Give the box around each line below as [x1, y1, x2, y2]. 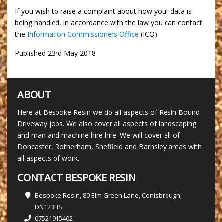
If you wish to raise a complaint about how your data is [15, 6, 192, 16]
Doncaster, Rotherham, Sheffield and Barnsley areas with [17, 142, 202, 152]
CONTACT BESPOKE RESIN [17, 171, 136, 185]
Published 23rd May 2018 [15, 48, 96, 58]
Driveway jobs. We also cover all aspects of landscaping [17, 119, 196, 129]
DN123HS [35, 202, 62, 212]
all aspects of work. [17, 153, 79, 163]
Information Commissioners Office [27, 29, 139, 39]
